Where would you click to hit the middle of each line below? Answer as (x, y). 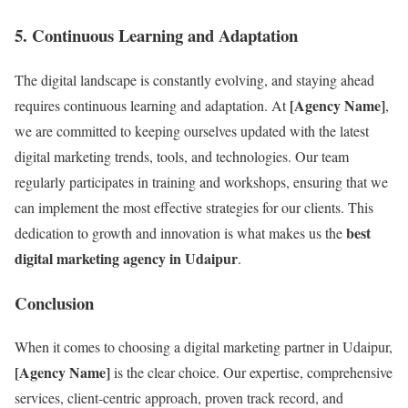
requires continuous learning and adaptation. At (152, 105)
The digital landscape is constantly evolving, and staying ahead (194, 79)
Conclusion (54, 302)
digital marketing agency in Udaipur (126, 258)
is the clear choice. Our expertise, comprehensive (251, 372)
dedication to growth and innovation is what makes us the (180, 232)
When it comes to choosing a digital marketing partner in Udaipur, (204, 347)
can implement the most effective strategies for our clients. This (194, 207)
